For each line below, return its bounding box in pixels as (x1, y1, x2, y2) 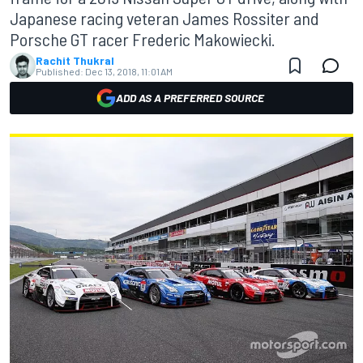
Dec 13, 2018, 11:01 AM (85, 66, 173, 77)
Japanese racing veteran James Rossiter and (10, 7, 319, 28)
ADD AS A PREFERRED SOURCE (115, 91, 264, 105)
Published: (36, 66, 83, 77)
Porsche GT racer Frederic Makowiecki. (10, 28, 275, 49)
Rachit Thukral (36, 53, 114, 67)
